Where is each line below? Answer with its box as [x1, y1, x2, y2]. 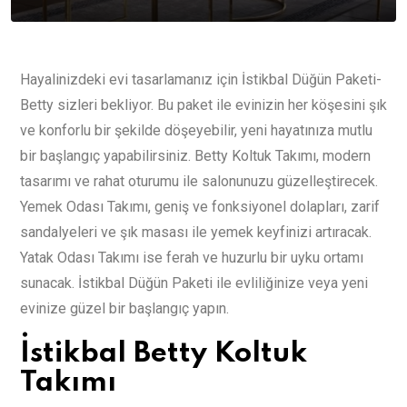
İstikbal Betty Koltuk [20, 340, 307, 369]
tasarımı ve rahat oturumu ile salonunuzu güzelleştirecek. [20, 173, 378, 191]
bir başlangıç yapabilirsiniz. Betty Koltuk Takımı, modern [20, 147, 371, 165]
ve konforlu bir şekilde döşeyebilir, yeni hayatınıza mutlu [20, 122, 372, 140]
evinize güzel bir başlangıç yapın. [20, 300, 229, 318]
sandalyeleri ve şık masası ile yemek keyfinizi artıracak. [20, 223, 372, 242]
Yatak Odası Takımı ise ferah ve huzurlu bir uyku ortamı [20, 249, 363, 267]
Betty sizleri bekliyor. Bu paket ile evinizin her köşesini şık [20, 96, 387, 114]
